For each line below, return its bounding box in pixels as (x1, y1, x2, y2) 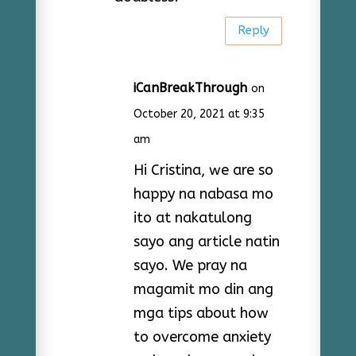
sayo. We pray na (133, 256, 247, 274)
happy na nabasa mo (133, 184, 273, 203)
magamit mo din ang (133, 280, 273, 298)
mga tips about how (133, 304, 269, 322)
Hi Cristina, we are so (133, 161, 273, 179)
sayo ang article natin (133, 232, 280, 250)
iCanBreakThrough (133, 79, 247, 95)
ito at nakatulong (133, 208, 252, 226)
